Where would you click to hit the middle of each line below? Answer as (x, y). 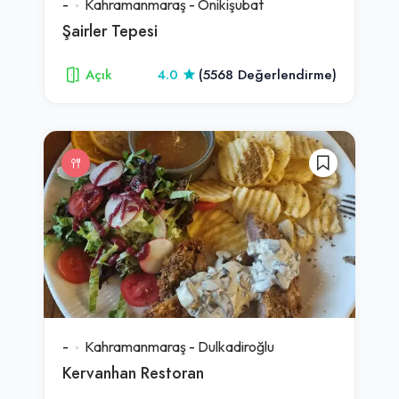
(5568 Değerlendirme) (268, 74)
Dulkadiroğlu (236, 346)
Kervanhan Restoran (133, 372)
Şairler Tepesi (110, 30)
